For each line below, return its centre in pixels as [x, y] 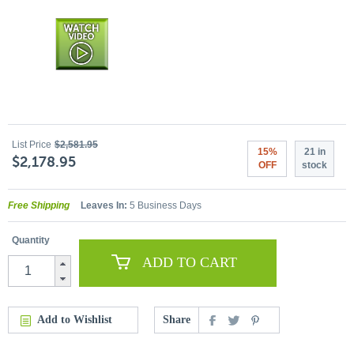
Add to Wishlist [75, 319]
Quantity [31, 240]
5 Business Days [164, 205]
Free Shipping [39, 205]
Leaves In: [104, 205]
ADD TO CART [190, 263]
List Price [32, 144]
